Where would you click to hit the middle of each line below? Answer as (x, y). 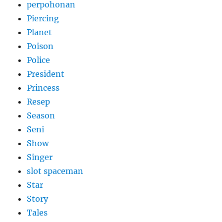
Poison (40, 46)
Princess (43, 88)
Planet (40, 32)
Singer (40, 157)
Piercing (43, 19)
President (46, 74)
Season (41, 116)
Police (39, 60)
